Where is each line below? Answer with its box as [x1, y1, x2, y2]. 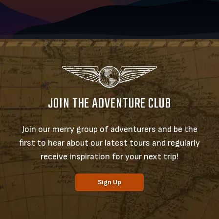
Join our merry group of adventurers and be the [22, 124, 197, 134]
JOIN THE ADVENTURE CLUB [48, 93, 171, 114]
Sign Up [98, 177, 121, 186]
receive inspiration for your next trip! [41, 151, 178, 162]
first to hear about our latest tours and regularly [19, 137, 200, 148]
